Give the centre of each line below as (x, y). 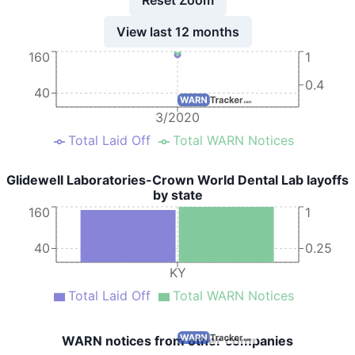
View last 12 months (177, 31)
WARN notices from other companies (177, 341)
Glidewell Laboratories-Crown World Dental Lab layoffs (177, 180)
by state (177, 195)
